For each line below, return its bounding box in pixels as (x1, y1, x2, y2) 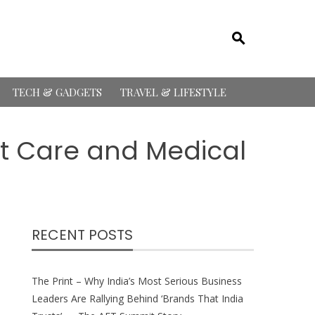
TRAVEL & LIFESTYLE (120, 85, 226, 99)
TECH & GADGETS (12, 85, 102, 99)
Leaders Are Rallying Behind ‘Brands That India (32, 292, 244, 305)
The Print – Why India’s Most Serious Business (32, 274, 243, 288)
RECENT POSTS (32, 225, 134, 245)
